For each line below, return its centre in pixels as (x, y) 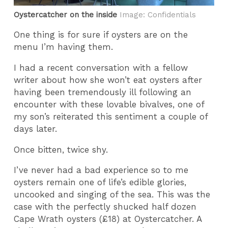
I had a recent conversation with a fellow (101, 67)
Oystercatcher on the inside (66, 15)
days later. (36, 129)
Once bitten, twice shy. (63, 149)
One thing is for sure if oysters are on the (101, 35)
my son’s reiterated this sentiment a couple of (111, 116)
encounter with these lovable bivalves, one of (109, 104)
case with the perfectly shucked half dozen (105, 207)
